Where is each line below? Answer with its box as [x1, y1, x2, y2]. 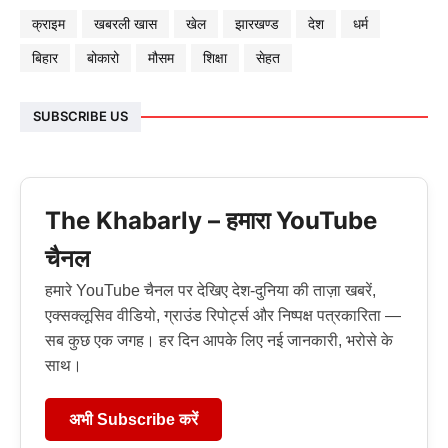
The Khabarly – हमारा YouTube [45, 205, 377, 235]
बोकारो [87, 49, 119, 67]
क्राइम [32, 15, 65, 33]
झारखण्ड [235, 15, 279, 33]
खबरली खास [94, 15, 157, 33]
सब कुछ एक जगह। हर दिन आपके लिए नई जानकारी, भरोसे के [45, 331, 393, 349]
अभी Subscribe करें [69, 410, 198, 428]
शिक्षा [203, 49, 227, 67]
